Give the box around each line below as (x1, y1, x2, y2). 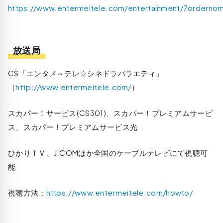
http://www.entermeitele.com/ (15, 82, 131, 92)
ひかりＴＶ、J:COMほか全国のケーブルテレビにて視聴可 (8, 147, 208, 157)
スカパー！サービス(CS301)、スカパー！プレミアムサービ (8, 108, 213, 117)
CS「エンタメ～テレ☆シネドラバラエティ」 (8, 68, 164, 78)
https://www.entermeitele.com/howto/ (46, 187, 193, 197)
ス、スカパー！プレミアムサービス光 (8, 121, 138, 131)
